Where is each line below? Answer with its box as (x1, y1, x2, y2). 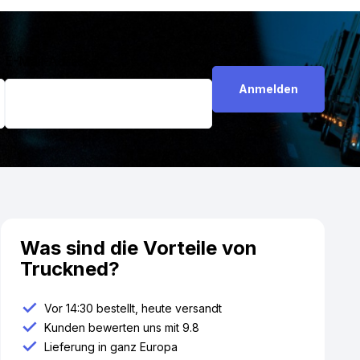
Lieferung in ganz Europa (44, 340, 178, 354)
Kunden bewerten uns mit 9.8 (44, 321, 200, 334)
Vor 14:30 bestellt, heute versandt (44, 301, 223, 315)
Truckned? (20, 257, 121, 280)
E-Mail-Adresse (4, 53, 98, 69)
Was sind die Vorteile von (20, 236, 258, 260)
